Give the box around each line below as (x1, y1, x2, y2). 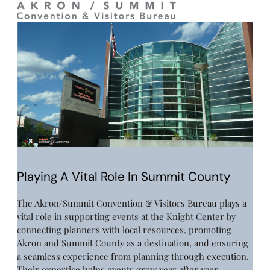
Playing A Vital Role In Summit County (17, 168, 230, 184)
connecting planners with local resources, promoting (17, 224, 231, 236)
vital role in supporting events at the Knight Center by (17, 210, 236, 223)
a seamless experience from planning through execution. (17, 250, 249, 263)
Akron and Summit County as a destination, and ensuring (17, 237, 248, 250)
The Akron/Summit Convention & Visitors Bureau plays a (17, 197, 246, 210)
